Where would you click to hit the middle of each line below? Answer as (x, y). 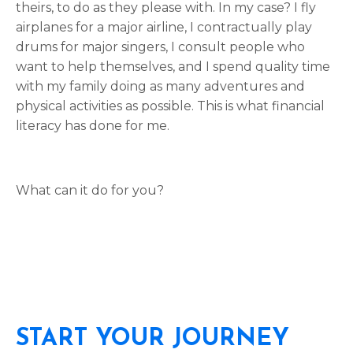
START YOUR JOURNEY (152, 339)
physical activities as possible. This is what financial (170, 106)
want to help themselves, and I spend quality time (173, 66)
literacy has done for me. (93, 125)
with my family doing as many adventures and (160, 86)
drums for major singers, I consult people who (160, 46)
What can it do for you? (90, 190)
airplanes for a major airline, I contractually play (164, 27)
